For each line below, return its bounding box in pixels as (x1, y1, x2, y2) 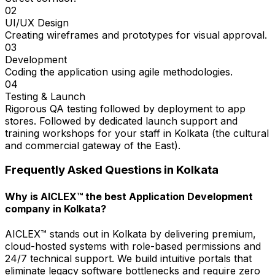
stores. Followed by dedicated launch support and (5, 114, 238, 127)
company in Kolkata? (5, 202, 106, 215)
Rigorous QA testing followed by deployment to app (5, 102, 246, 115)
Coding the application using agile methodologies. (5, 65, 233, 78)
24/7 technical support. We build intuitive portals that (5, 252, 252, 265)
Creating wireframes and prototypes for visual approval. (5, 28, 267, 41)
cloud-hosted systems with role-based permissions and (5, 239, 261, 252)
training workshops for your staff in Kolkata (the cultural (5, 126, 269, 139)
